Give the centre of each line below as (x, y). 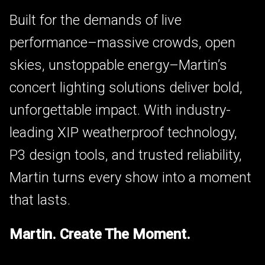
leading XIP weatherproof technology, (123, 133)
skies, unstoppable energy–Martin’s (118, 65)
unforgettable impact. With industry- (120, 110)
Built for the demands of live (96, 20)
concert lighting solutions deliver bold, (126, 88)
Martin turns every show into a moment (130, 178)
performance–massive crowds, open (122, 43)
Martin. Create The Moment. (100, 235)
